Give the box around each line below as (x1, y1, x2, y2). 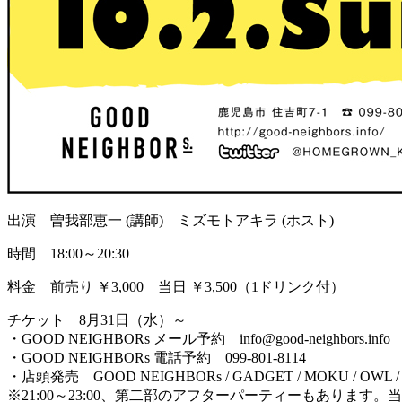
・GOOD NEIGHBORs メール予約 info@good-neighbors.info (7, 330, 390, 346)
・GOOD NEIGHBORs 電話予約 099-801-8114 (7, 349, 306, 365)
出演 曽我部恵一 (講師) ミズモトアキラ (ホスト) (7, 212, 334, 228)
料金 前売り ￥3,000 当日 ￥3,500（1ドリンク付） (7, 278, 345, 294)
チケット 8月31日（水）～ (7, 311, 187, 328)
